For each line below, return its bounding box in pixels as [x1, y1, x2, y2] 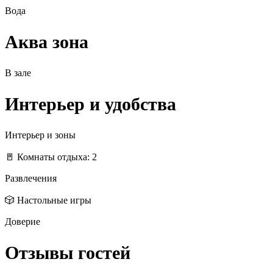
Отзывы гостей [5, 242, 130, 263]
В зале [5, 68, 31, 79]
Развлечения [5, 172, 57, 183]
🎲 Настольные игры [5, 194, 91, 205]
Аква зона [5, 32, 88, 52]
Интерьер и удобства [5, 93, 176, 114]
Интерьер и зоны [5, 129, 76, 140]
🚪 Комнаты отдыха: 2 [5, 151, 97, 162]
